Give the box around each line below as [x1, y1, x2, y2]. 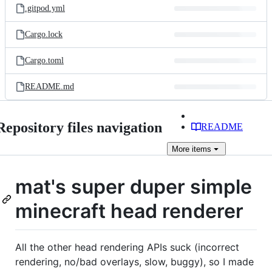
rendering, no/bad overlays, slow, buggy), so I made [15, 255, 254, 268]
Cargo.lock [25, 30, 63, 39]
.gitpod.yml [25, 4, 65, 13]
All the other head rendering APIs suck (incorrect [15, 240, 239, 253]
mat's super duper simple [15, 175, 252, 199]
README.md [25, 82, 74, 91]
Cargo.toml [25, 56, 64, 65]
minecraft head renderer [15, 199, 243, 223]
